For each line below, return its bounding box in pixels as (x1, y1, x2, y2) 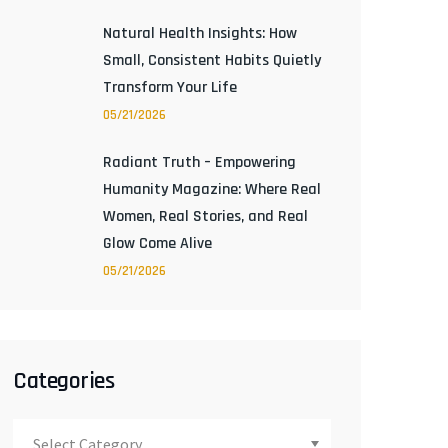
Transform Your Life (103, 77, 237, 98)
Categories (13, 366, 114, 396)
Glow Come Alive (103, 233, 212, 254)
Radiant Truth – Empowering (103, 152, 296, 173)
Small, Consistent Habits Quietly (103, 50, 321, 71)
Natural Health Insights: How (103, 23, 297, 44)
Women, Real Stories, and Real (103, 206, 308, 227)
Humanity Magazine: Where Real (103, 179, 321, 200)
